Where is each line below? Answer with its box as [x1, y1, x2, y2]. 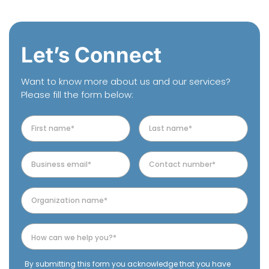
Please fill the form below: [21, 88, 133, 101]
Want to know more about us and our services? [21, 74, 231, 88]
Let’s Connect [21, 41, 162, 67]
